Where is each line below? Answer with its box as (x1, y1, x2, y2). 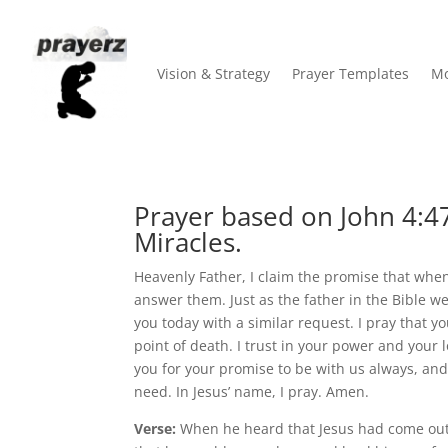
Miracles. (134, 223, 243, 260)
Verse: (134, 418, 181, 438)
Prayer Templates (292, 64, 409, 84)
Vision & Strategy (157, 64, 270, 84)
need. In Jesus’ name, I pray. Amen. (134, 381, 370, 401)
